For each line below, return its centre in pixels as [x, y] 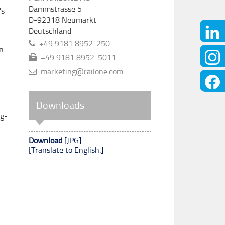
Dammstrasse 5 [55, 9]
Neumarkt [79, 20]
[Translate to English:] [66, 150]
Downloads [61, 105]
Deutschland [50, 31]
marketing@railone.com [82, 72]
